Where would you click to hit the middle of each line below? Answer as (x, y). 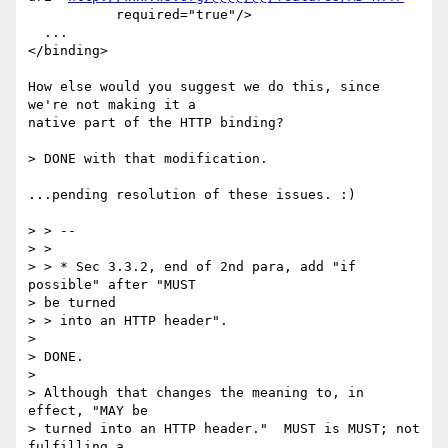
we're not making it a (112, 105)
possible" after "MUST (116, 285)
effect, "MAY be (92, 411)
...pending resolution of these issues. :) (192, 195)
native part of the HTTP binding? (156, 123)
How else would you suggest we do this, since (204, 87)
